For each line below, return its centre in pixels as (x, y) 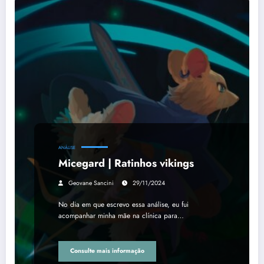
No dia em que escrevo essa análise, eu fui (123, 204)
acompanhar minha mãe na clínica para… (121, 215)
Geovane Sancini (91, 183)
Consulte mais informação (107, 251)
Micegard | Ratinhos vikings (126, 163)
